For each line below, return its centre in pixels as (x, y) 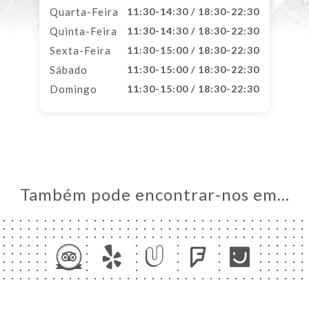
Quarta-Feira (84, 12)
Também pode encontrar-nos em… (154, 194)
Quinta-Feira (83, 31)
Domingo (73, 89)
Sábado (69, 70)
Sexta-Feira (80, 50)
